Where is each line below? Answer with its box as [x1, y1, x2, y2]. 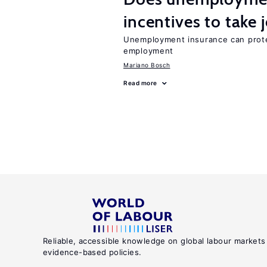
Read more [123, 79, 157, 86]
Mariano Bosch [123, 61, 170, 69]
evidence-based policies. [43, 247, 142, 257]
